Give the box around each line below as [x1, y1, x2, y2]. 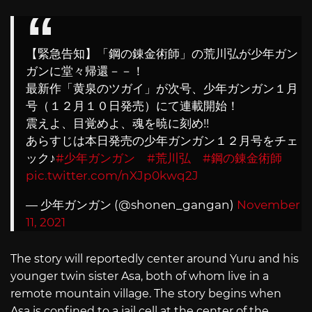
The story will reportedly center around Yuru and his [10, 251, 299, 265]
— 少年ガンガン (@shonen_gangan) [26, 197, 237, 212]
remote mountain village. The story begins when [10, 286, 281, 300]
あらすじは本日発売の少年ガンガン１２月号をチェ [26, 133, 298, 148]
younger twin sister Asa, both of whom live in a [10, 269, 269, 283]
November [237, 197, 300, 212]
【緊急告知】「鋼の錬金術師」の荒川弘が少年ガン [26, 46, 298, 61]
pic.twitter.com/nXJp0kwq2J [26, 168, 198, 182]
